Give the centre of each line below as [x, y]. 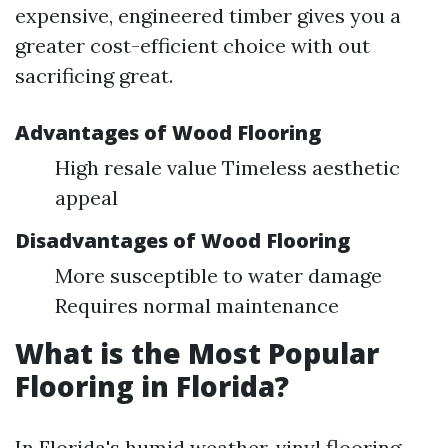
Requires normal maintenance [197, 305]
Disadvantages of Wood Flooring [182, 240]
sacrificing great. [94, 75]
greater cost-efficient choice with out [192, 45]
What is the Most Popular [197, 353]
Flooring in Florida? [152, 386]
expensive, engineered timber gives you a [208, 15]
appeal [86, 197]
